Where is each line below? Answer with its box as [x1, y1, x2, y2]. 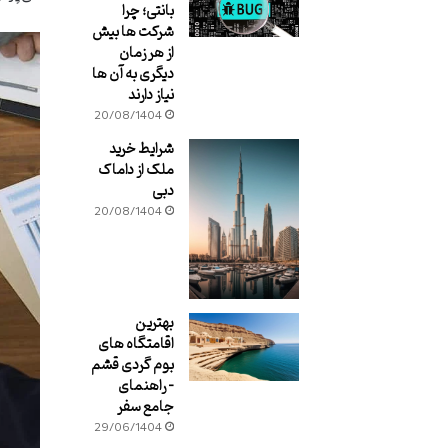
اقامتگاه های [97, 329, 174, 359]
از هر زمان [118, 39, 174, 68]
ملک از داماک [97, 156, 174, 185]
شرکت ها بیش [91, 18, 174, 47]
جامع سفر [116, 392, 174, 422]
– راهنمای [117, 371, 174, 401]
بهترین [134, 308, 174, 338]
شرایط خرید [108, 135, 174, 164]
